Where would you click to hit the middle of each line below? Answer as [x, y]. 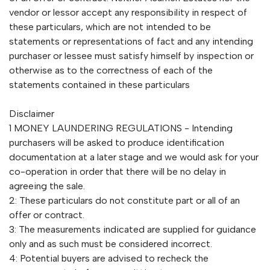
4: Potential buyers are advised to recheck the [109, 258]
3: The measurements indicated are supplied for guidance [133, 229]
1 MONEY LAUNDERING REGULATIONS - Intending [121, 128]
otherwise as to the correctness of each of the [111, 70]
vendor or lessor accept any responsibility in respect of [128, 12]
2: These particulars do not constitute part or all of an [124, 200]
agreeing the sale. [47, 186]
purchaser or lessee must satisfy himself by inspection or [131, 56]
